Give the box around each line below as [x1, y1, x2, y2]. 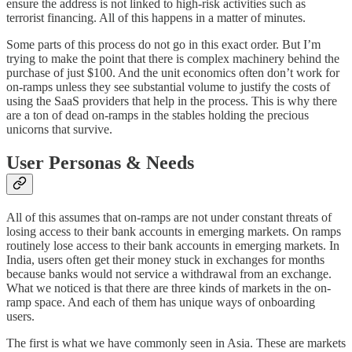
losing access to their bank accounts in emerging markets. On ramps [6, 225, 341, 239]
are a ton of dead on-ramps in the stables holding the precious [6, 108, 309, 123]
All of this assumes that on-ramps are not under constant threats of [6, 211, 332, 225]
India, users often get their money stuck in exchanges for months [6, 253, 324, 267]
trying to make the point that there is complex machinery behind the [6, 52, 339, 66]
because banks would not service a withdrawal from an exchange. [6, 267, 332, 281]
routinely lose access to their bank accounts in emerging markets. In [6, 239, 339, 253]
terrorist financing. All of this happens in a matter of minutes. [6, 11, 306, 25]
